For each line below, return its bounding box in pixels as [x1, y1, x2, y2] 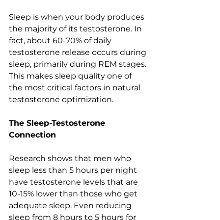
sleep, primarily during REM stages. [9, 59, 148, 69]
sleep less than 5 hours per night [9, 165, 139, 175]
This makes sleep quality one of [9, 71, 134, 81]
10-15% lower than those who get [9, 189, 139, 199]
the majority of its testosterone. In [9, 24, 144, 34]
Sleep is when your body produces [9, 12, 146, 22]
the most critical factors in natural [9, 83, 142, 93]
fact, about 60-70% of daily [9, 36, 113, 46]
